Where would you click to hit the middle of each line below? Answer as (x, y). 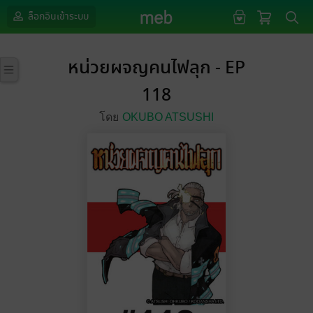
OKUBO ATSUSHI (168, 117)
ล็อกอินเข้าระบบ (57, 16)
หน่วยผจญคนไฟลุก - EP (156, 68)
